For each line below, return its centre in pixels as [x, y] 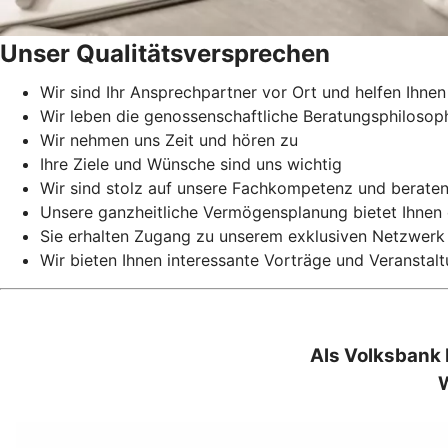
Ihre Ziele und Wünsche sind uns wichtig [191, 163]
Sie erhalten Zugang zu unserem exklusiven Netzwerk [242, 235]
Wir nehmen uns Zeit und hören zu [169, 139]
